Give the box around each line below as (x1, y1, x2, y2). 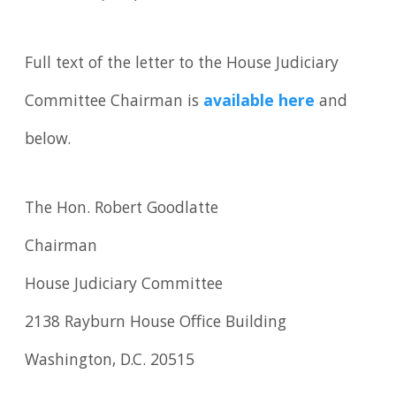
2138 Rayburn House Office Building (25, 309, 287, 337)
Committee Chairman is (25, 89, 204, 117)
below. (25, 127, 72, 155)
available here (203, 89, 316, 117)
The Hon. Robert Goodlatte (25, 195, 219, 223)
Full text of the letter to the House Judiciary (25, 51, 339, 79)
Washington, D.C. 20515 (25, 347, 195, 375)
